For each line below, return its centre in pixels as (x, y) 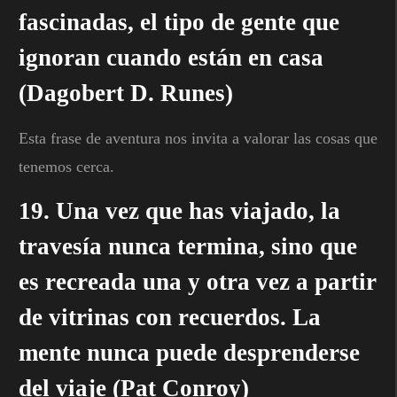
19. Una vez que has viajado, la (179, 210)
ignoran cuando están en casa (171, 57)
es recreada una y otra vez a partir (198, 281)
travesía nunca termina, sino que (188, 246)
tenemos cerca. (66, 166)
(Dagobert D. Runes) (126, 93)
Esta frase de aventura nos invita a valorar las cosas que (198, 138)
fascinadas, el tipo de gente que (179, 22)
